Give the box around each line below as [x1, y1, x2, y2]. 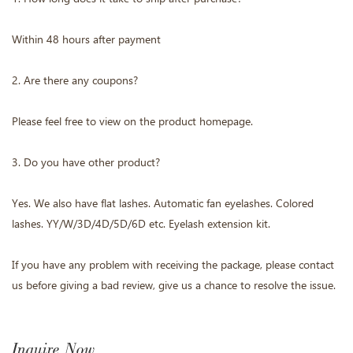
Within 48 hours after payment [12, 33, 161, 46]
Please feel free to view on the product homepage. [12, 115, 253, 128]
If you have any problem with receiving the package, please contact [12, 258, 334, 272]
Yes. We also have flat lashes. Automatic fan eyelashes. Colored [12, 197, 314, 210]
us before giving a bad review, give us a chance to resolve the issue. [12, 279, 336, 292]
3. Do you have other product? [12, 156, 160, 169]
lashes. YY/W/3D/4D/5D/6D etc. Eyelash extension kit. [12, 217, 270, 231]
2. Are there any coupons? [12, 74, 138, 87]
